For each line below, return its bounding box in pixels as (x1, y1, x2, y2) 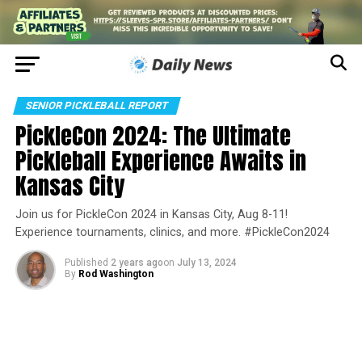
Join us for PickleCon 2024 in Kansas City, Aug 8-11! (15, 208, 288, 222)
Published (64, 257, 108, 269)
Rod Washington (78, 268, 154, 280)
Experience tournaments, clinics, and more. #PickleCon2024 (15, 225, 330, 240)
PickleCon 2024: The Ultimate (15, 118, 291, 154)
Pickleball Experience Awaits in (15, 143, 306, 179)
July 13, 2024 (176, 257, 237, 269)
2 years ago (110, 257, 163, 269)
